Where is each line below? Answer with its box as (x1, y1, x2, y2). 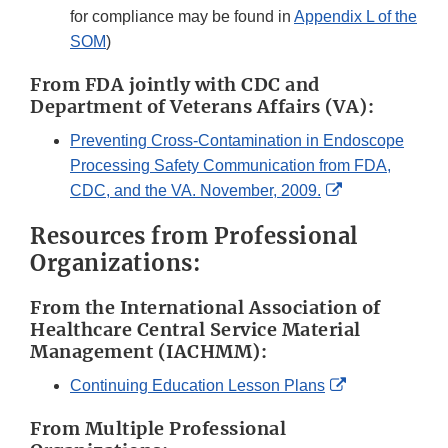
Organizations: (30, 249, 201, 278)
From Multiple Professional (30, 417, 286, 441)
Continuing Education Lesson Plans (70, 377, 325, 395)
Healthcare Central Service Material (30, 318, 361, 342)
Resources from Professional (30, 222, 358, 251)
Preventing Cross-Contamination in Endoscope (70, 132, 404, 150)
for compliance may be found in (70, 8, 294, 26)
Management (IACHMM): (30, 340, 267, 364)
